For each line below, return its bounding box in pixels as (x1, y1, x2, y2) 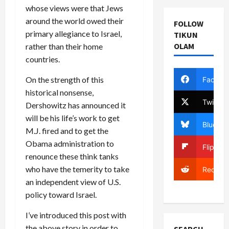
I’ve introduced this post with (26, 210, 126, 220)
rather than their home (26, 41, 103, 51)
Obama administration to (26, 138, 114, 148)
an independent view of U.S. (26, 176, 121, 187)
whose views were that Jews (26, 3, 123, 13)
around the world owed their (26, 15, 124, 26)
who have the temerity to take (26, 164, 129, 174)
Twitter (202, 97, 225, 106)
